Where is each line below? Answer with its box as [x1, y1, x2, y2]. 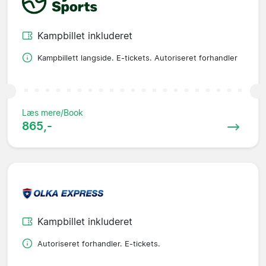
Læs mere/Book [22, 107, 83, 118]
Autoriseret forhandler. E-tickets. [37, 239, 160, 248]
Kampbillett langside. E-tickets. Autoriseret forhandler [37, 53, 237, 62]
